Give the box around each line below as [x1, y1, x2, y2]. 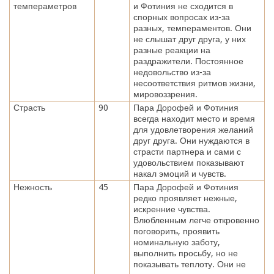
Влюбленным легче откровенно [133, 215, 259, 225]
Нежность [13, 182, 52, 192]
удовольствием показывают [133, 157, 244, 168]
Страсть [13, 102, 45, 113]
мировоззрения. [133, 89, 198, 99]
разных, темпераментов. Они [133, 23, 251, 33]
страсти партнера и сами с [133, 146, 241, 157]
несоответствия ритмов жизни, [133, 78, 256, 88]
